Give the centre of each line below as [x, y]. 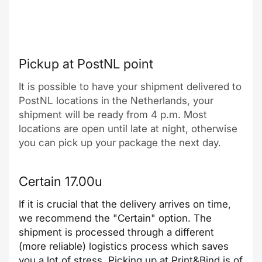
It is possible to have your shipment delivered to [130, 87]
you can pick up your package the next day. [120, 143]
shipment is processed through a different [116, 232]
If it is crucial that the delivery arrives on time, [125, 204]
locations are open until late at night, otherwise [128, 129]
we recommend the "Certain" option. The [115, 218]
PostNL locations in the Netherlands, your [116, 101]
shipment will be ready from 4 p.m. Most [113, 115]
